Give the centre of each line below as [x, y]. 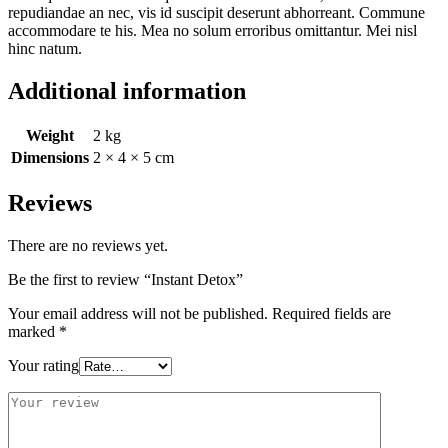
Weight [50, 136]
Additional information [127, 90]
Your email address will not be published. [138, 314]
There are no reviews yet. [88, 246]
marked [33, 332]
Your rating [43, 366]
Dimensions [50, 158]
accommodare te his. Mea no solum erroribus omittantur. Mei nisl [212, 30]
